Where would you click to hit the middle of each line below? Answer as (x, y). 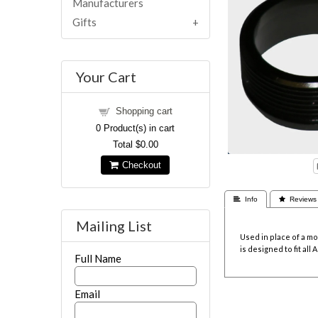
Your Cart (106, 76)
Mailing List (114, 225)
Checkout (140, 165)
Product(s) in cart (138, 128)
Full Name (98, 258)
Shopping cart (144, 111)
